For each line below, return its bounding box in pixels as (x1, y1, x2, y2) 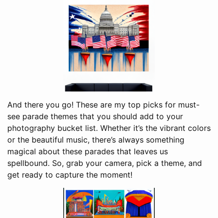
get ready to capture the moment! (7, 170, 132, 180)
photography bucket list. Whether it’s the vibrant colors (7, 123, 211, 133)
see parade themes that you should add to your (7, 111, 183, 122)
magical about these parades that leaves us (7, 146, 168, 157)
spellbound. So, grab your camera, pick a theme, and (7, 158, 202, 168)
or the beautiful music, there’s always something (7, 135, 184, 145)
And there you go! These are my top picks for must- (7, 100, 200, 110)
